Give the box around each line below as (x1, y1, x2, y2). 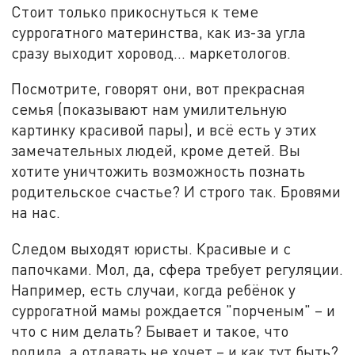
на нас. (11, 203, 61, 222)
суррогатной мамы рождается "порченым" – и (11, 301, 336, 320)
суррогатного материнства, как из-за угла (11, 22, 307, 41)
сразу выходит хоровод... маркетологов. (11, 43, 292, 62)
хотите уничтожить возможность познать (11, 162, 306, 181)
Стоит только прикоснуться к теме (11, 2, 259, 21)
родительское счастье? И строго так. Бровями (11, 182, 342, 201)
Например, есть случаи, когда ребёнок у (11, 281, 296, 300)
